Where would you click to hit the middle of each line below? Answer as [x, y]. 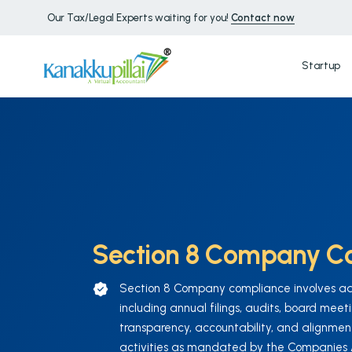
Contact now [263, 18]
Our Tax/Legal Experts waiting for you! [139, 18]
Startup [321, 65]
